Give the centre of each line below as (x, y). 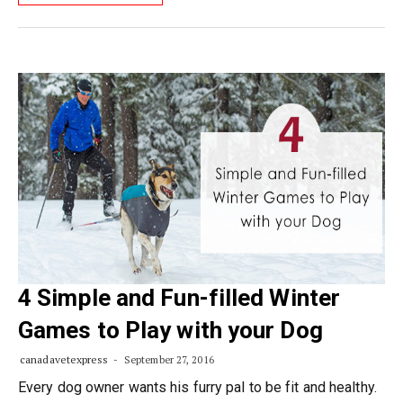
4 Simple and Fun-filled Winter (179, 298)
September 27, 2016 (167, 360)
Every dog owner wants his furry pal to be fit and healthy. (197, 387)
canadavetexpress (64, 359)
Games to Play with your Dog (170, 330)
